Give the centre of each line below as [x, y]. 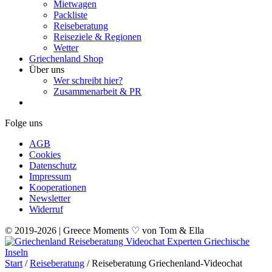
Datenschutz [53, 165]
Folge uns [24, 123]
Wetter [66, 48]
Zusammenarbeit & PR [97, 91]
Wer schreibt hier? [88, 80]
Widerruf [46, 209]
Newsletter [50, 198]
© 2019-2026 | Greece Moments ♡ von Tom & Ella [104, 230]
